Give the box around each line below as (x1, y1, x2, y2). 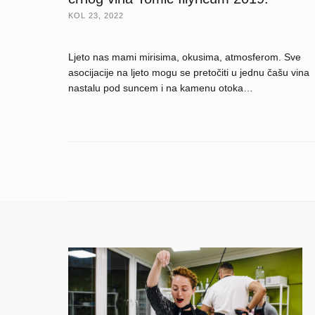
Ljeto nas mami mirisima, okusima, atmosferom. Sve (68, 51, 301, 63)
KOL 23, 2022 (68, 11, 124, 20)
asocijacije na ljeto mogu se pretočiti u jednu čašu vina (68, 66, 309, 78)
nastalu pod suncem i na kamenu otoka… (68, 82, 253, 94)
